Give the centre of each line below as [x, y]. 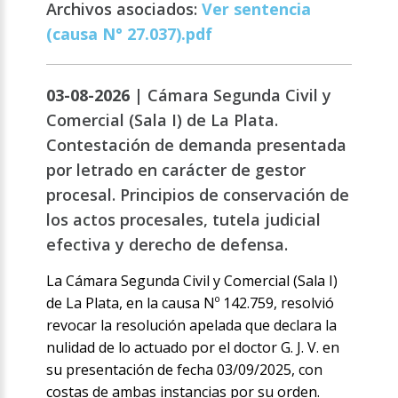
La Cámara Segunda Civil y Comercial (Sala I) [192, 281]
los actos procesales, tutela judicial [184, 220]
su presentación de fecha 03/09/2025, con [185, 370]
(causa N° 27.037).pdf [130, 34]
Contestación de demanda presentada [197, 145]
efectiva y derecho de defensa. [167, 245]
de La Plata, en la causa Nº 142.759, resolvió [191, 303]
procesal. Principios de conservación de [198, 195]
